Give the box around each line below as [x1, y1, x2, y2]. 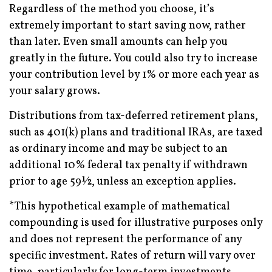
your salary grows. [9, 83, 100, 99]
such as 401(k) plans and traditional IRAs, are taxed [9, 124, 263, 140]
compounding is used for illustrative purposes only [9, 215, 262, 231]
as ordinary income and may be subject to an [9, 141, 228, 157]
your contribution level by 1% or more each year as [9, 67, 259, 83]
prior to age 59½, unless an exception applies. [9, 174, 236, 189]
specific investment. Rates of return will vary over [9, 248, 256, 263]
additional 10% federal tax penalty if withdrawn [9, 157, 248, 173]
